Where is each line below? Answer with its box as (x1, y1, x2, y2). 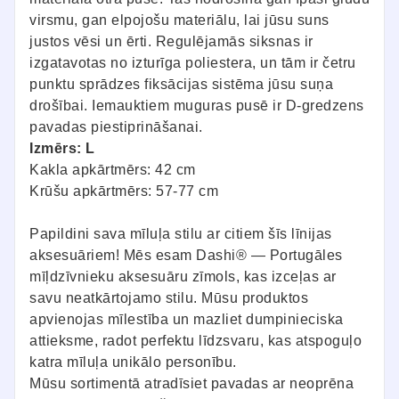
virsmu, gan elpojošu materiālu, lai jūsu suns (29, 12, 330, 28)
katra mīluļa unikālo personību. (29, 354, 237, 370)
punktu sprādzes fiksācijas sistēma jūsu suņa (29, 76, 333, 92)
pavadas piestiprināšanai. (29, 118, 203, 134)
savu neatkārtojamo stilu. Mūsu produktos (29, 289, 308, 305)
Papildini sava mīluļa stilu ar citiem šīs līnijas (29, 225, 332, 241)
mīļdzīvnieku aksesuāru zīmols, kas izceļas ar (29, 268, 337, 284)
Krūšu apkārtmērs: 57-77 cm (29, 183, 218, 199)
